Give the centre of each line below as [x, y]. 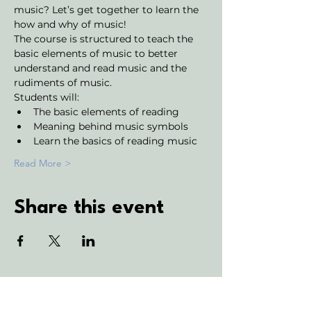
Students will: [47, 97]
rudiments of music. [64, 83]
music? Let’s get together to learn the [108, 10]
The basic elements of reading [106, 112]
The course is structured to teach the [105, 39]
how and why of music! [70, 24]
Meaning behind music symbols [111, 126]
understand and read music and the [102, 68]
